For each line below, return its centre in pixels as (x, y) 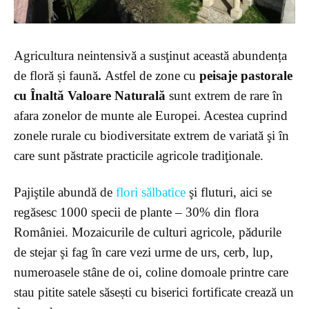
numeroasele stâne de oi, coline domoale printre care (151, 272)
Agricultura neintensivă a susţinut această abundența (150, 56)
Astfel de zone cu (152, 76)
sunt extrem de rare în (224, 96)
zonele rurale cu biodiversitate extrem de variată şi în (151, 136)
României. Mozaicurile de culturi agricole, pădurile (148, 232)
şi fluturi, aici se (229, 192)
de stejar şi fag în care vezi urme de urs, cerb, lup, (143, 252)
